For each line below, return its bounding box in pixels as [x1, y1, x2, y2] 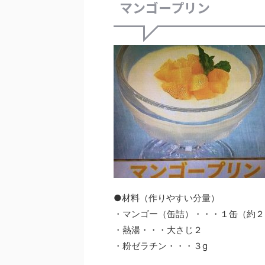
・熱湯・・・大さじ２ [114, 224, 202, 235]
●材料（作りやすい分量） [114, 192, 219, 203]
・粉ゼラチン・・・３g [114, 240, 208, 251]
